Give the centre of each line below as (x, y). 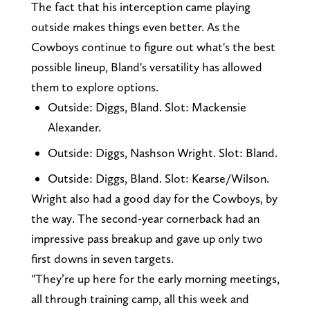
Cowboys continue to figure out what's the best (153, 47)
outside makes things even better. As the (135, 27)
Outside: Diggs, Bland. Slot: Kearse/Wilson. (158, 179)
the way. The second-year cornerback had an (145, 219)
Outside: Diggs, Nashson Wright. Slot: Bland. (162, 153)
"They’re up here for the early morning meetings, (155, 279)
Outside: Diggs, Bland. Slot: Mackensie (147, 107)
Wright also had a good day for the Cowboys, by (154, 199)
